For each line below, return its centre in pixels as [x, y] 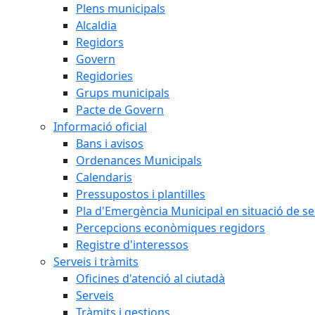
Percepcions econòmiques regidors [171, 228]
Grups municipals [123, 93]
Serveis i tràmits [96, 262]
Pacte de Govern [120, 110]
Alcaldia [96, 25]
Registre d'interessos [132, 245]
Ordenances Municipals [139, 160]
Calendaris [104, 177]
